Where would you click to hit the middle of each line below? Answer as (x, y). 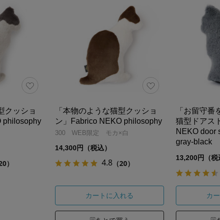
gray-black (194, 141)
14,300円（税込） (83, 148)
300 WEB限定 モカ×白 (92, 133)
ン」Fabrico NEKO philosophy (109, 121)
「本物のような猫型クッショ (106, 110)
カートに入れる (110, 196)
